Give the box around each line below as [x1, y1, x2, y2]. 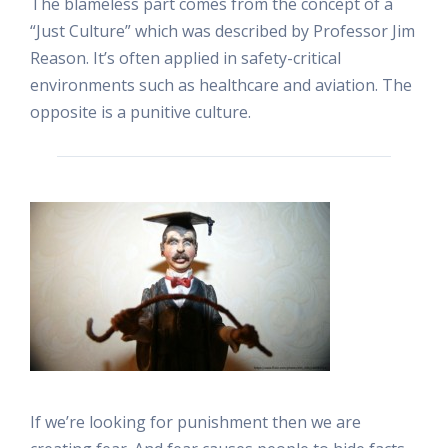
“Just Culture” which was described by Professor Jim [30, 19, 415, 42]
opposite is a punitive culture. [30, 100, 251, 123]
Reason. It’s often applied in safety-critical [30, 46, 341, 69]
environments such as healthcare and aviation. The [30, 73, 412, 96]
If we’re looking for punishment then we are [30, 410, 361, 433]
